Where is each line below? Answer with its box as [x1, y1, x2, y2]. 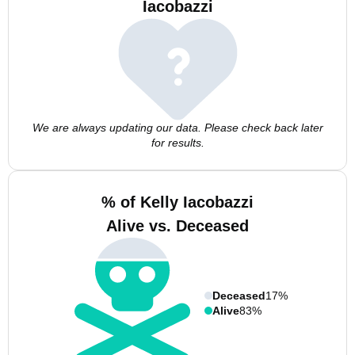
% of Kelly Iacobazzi [101, 193, 254, 211]
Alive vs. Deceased [106, 217, 249, 235]
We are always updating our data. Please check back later [32, 121, 323, 134]
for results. [151, 136, 204, 149]
